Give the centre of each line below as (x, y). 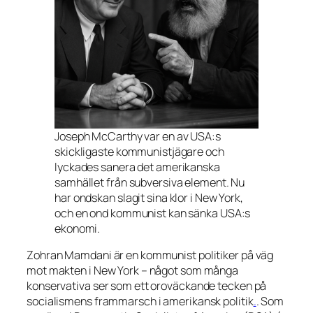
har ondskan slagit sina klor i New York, (149, 198)
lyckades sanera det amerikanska (137, 167)
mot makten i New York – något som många (133, 271)
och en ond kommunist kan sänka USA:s (153, 213)
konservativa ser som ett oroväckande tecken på (147, 286)
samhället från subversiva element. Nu (150, 183)
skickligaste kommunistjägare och (139, 152)
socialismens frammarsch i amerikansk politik (140, 301)
